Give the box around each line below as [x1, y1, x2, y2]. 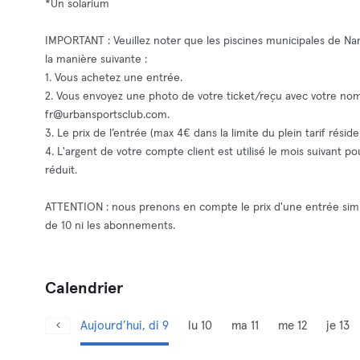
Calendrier [45, 280, 123, 297]
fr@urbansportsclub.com [45, 109, 167, 121]
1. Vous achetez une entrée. [45, 72, 182, 84]
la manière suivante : [45, 54, 147, 65]
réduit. [45, 165, 77, 176]
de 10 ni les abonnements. [45, 220, 175, 231]
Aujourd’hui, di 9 [80, 320, 169, 332]
